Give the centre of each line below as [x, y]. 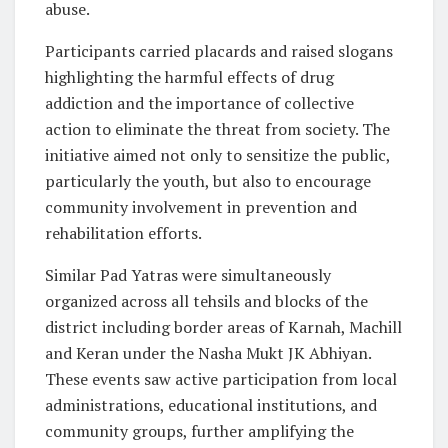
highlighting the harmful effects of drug [189, 76]
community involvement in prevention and [201, 206]
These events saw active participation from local [221, 378]
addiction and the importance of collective [199, 102]
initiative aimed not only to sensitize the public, [217, 154]
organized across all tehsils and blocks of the [206, 300]
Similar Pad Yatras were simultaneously [188, 274]
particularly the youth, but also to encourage [208, 180]
